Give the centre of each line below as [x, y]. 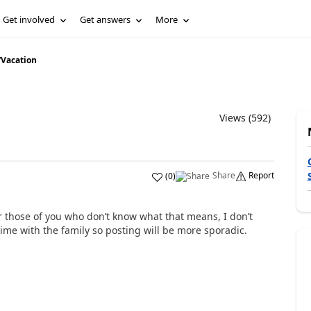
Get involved [29, 19]
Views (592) [245, 118]
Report [261, 175]
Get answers [106, 19]
